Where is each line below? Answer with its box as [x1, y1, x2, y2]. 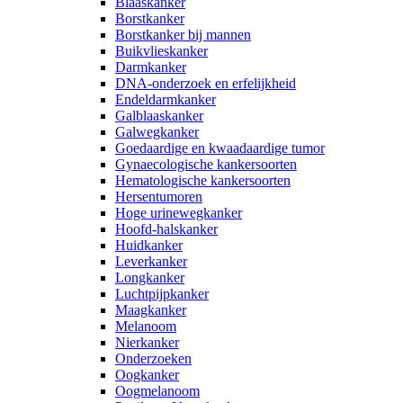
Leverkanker [115, 253, 187, 269]
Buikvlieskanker [115, 42, 208, 58]
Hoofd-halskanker [115, 220, 218, 237]
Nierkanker [115, 334, 179, 350]
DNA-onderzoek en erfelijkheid [115, 75, 296, 91]
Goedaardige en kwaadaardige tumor [115, 139, 325, 156]
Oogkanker [115, 366, 179, 382]
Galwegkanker [115, 123, 199, 139]
